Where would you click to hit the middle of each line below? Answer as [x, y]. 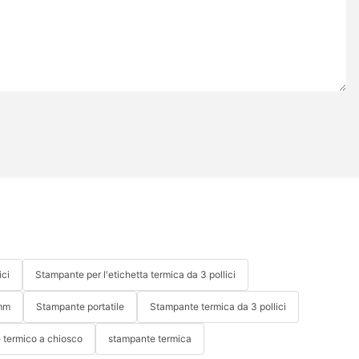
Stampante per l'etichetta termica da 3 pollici [135, 274]
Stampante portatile [80, 306]
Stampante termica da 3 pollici [218, 306]
